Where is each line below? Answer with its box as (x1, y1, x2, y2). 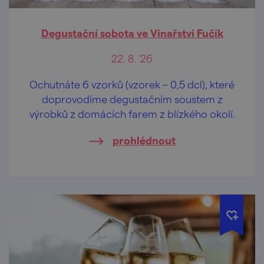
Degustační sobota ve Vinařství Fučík (41, 26, 223, 39)
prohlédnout (112, 133, 176, 146)
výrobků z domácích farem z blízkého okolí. (29, 107, 235, 120)
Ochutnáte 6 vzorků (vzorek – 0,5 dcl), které (29, 77, 235, 90)
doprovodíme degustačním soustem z (41, 92, 223, 105)
